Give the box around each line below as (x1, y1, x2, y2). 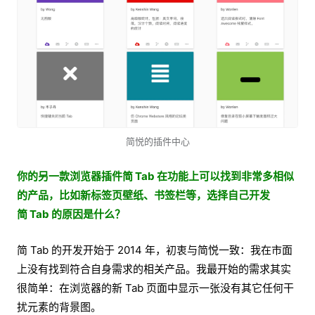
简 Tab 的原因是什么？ (17, 207, 125, 221)
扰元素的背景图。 (17, 300, 101, 314)
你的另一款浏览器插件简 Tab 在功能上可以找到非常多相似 (17, 169, 294, 183)
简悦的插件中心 (125, 135, 190, 147)
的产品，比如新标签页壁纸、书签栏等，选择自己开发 (17, 188, 270, 202)
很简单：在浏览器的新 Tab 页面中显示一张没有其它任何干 (17, 281, 294, 295)
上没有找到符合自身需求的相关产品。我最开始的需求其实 (17, 262, 291, 276)
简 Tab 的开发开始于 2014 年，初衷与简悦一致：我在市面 (17, 243, 292, 257)
